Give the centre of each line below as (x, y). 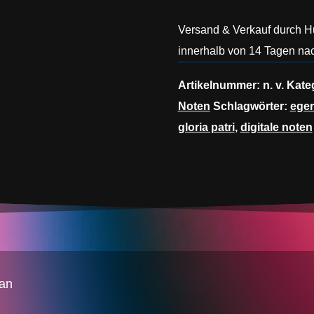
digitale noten (276, 127)
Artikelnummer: (220, 85)
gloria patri (206, 127)
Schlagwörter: (251, 106)
